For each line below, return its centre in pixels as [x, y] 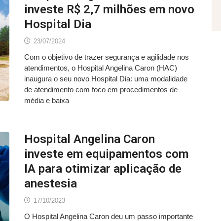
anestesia [51, 184]
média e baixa [47, 101]
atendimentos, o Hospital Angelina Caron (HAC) [101, 68]
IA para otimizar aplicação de [103, 169]
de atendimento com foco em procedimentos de [101, 90]
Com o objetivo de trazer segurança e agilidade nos [107, 57]
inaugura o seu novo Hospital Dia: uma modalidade [106, 79]
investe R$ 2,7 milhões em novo [109, 10]
